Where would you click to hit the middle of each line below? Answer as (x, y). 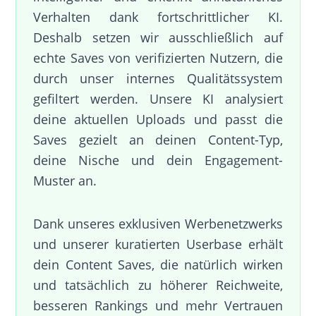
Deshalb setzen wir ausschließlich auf (158, 37)
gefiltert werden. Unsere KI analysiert (158, 98)
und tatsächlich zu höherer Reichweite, (158, 285)
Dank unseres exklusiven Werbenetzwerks (158, 223)
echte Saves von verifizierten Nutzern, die (158, 57)
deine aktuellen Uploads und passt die (158, 119)
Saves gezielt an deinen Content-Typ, (158, 139)
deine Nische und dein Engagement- (158, 160)
